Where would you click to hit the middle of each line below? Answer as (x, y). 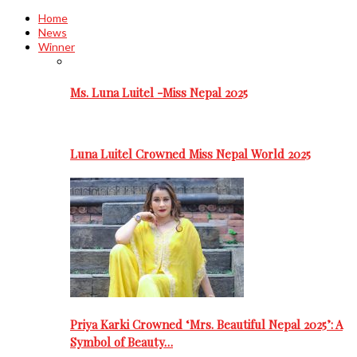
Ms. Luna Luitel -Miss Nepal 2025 (159, 92)
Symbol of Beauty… (122, 341)
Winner (57, 47)
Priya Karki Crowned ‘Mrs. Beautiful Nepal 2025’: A (206, 324)
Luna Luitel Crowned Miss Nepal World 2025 (190, 154)
